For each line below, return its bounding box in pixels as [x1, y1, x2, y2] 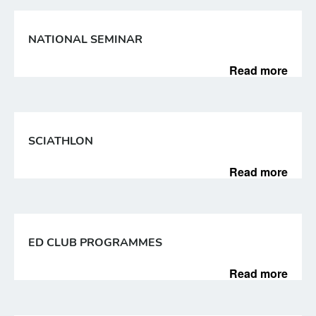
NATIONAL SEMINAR [28, 32, 142, 47]
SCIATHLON [28, 133, 93, 149]
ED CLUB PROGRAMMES [28, 235, 162, 250]
